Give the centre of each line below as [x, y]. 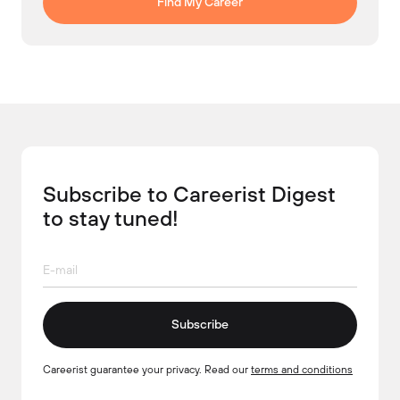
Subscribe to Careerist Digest [189, 193]
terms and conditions [302, 369]
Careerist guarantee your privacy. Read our [147, 369]
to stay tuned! [111, 217]
